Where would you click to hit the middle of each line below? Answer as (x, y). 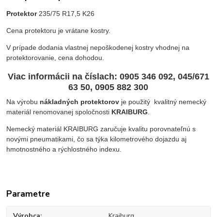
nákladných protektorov (80, 102)
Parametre (28, 194)
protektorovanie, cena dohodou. (55, 57)
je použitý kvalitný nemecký (163, 102)
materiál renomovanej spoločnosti (59, 112)
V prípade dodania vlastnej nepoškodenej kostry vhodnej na (98, 47)
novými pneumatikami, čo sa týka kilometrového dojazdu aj (97, 139)
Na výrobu (23, 102)
